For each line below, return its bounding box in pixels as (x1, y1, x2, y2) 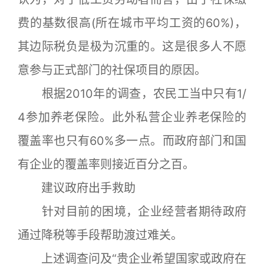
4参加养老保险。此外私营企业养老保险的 (18, 110, 246, 124)
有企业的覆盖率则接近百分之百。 (18, 157, 194, 171)
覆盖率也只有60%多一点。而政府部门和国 (18, 134, 246, 148)
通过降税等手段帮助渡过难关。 (18, 228, 183, 242)
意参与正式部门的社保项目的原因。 (18, 63, 206, 77)
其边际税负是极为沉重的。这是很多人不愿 (18, 39, 246, 54)
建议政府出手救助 (18, 181, 136, 195)
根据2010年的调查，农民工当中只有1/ (18, 87, 246, 101)
